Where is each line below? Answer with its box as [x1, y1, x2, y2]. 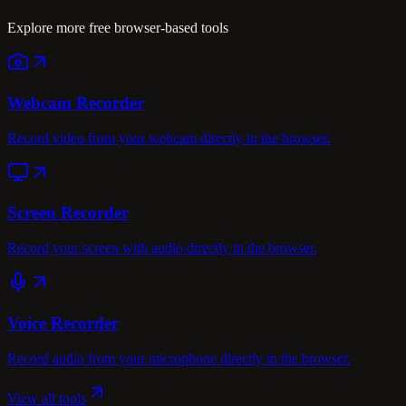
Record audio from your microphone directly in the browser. [7, 350, 351, 366]
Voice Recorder [7, 313, 119, 333]
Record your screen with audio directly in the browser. [7, 240, 317, 256]
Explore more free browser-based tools [7, 20, 228, 36]
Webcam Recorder [7, 93, 144, 113]
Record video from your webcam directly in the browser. [7, 130, 331, 146]
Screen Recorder [7, 203, 129, 223]
